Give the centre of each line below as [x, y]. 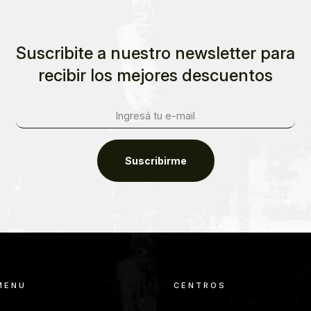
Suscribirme [155, 160]
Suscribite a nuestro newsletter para [155, 53]
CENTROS [200, 285]
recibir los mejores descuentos [155, 76]
